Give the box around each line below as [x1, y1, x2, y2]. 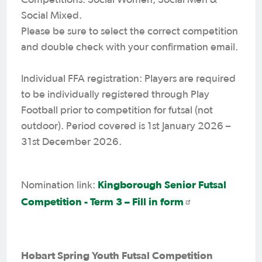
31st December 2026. [21, 136, 122, 147]
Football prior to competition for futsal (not [21, 105, 213, 116]
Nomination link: [21, 180, 98, 191]
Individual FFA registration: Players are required [21, 73, 236, 84]
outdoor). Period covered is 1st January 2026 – [21, 120, 230, 132]
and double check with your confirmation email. [21, 42, 238, 53]
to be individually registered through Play [21, 89, 209, 100]
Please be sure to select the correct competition [21, 26, 238, 37]
